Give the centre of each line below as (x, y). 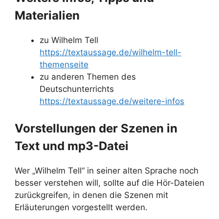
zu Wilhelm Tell (69, 40)
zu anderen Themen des (88, 77)
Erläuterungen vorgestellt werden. (81, 207)
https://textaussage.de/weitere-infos (112, 101)
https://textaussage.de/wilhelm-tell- (110, 52)
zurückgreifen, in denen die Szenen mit (91, 195)
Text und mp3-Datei (72, 146)
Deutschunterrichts (77, 89)
